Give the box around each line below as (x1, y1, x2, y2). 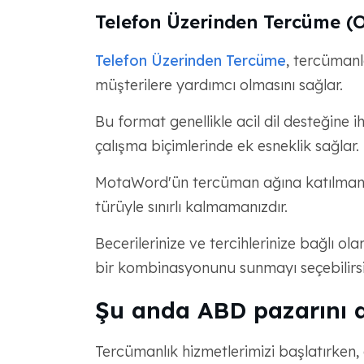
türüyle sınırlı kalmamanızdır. (94, 197, 288, 216)
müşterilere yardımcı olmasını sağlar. (94, 76, 343, 94)
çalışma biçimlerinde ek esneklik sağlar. (94, 136, 359, 155)
